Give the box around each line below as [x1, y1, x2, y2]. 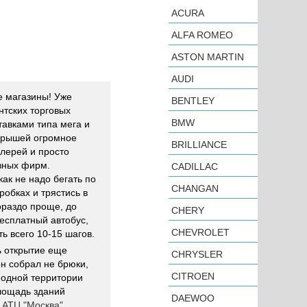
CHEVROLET [171, 227, 230, 238]
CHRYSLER [171, 249, 223, 260]
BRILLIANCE [171, 139, 227, 150]
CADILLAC [171, 161, 218, 172]
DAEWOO [171, 293, 214, 304]
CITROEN [171, 271, 214, 282]
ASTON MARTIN [171, 51, 244, 62]
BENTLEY [171, 95, 214, 106]
